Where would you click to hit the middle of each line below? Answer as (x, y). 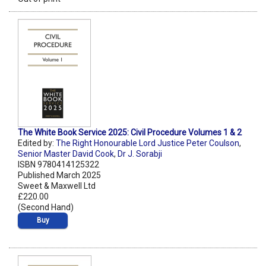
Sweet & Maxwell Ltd (57, 186)
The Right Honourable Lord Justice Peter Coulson (148, 143)
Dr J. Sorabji (140, 153)
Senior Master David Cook (66, 153)
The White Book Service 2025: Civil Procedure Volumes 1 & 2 (130, 132)
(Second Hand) (46, 207)
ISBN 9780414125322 (58, 164)
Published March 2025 (59, 175)
